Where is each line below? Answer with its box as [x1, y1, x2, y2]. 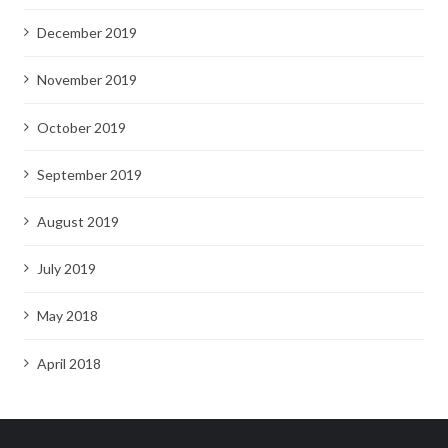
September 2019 [36, 165, 142, 183]
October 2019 [36, 118, 126, 136]
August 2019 [36, 212, 119, 230]
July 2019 [36, 260, 96, 278]
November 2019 [36, 71, 137, 89]
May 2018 [36, 307, 98, 325]
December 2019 [36, 24, 137, 42]
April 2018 [36, 354, 101, 372]
